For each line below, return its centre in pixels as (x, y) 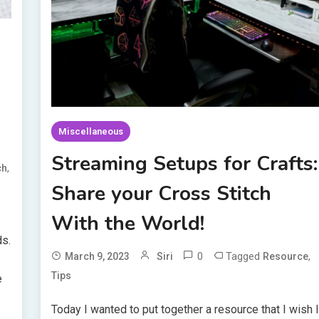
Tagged (245, 257)
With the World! (128, 224)
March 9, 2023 (98, 257)
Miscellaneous (91, 132)
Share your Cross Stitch (162, 194)
